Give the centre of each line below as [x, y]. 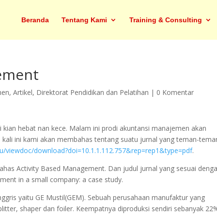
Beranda [35, 20]
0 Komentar [175, 92]
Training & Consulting [166, 20]
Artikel [23, 92]
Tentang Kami [84, 20]
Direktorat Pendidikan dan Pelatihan [93, 92]
